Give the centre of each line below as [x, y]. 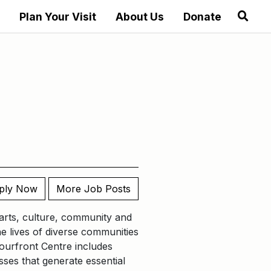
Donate [202, 17]
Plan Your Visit [57, 17]
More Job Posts [93, 189]
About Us [139, 17]
